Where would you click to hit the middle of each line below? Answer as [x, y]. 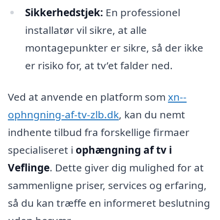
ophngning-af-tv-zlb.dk [63, 115]
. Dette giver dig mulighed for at [127, 168]
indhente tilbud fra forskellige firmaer [99, 132]
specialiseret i [42, 150]
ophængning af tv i [124, 150]
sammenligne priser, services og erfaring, [107, 185]
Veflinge [29, 168]
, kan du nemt [152, 115]
